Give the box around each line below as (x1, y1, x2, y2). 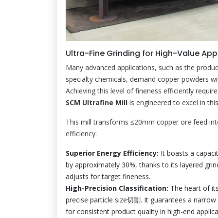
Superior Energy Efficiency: (66, 148, 159, 158)
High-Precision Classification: (66, 183, 168, 193)
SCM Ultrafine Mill (66, 98, 127, 107)
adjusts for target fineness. (66, 172, 150, 181)
